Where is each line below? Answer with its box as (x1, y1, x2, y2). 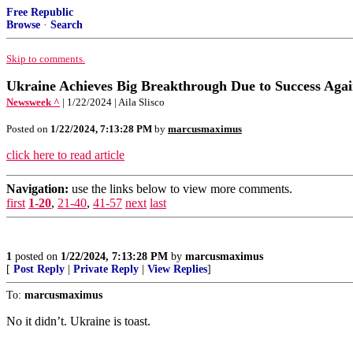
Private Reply (73, 263, 139, 275)
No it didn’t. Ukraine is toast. (6, 314, 150, 328)
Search (50, 19, 83, 31)
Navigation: (6, 182, 69, 195)
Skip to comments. (6, 53, 85, 65)
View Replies (147, 263, 207, 275)
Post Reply (13, 263, 65, 275)
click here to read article (6, 148, 124, 162)
